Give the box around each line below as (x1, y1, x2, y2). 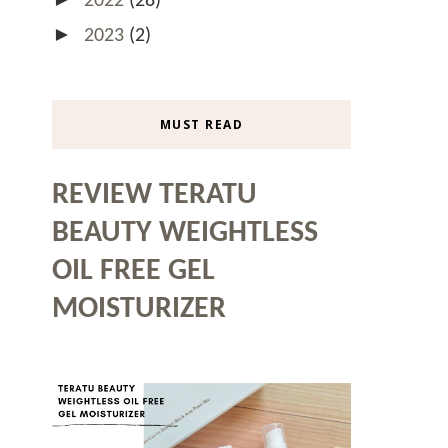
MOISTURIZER (52, 293, 226, 325)
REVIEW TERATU (52, 179, 257, 211)
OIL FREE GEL (52, 255, 215, 287)
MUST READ (159, 115, 244, 133)
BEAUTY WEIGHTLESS (52, 217, 318, 249)
